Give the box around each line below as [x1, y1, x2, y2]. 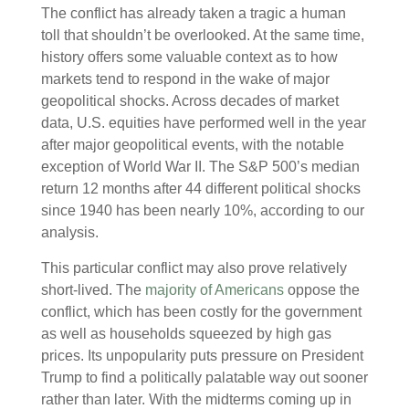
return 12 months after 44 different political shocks [41, 180, 361, 196]
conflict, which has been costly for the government [41, 303, 362, 320]
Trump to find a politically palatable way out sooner [41, 369, 368, 385]
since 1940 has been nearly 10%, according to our [41, 202, 364, 218]
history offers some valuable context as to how [41, 48, 338, 65]
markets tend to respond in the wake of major [41, 70, 330, 87]
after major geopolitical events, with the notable [41, 136, 344, 152]
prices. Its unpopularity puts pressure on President [41, 347, 363, 363]
